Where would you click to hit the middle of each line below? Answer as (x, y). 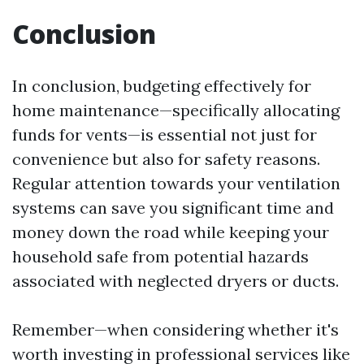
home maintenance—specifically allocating (176, 110)
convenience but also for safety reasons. (166, 159)
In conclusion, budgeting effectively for (162, 86)
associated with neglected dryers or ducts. (175, 281)
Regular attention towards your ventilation (176, 183)
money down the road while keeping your (171, 232)
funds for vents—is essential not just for (165, 134)
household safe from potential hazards (160, 256)
